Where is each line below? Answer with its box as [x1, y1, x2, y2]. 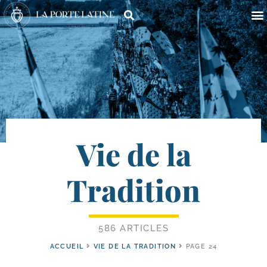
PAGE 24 [185, 243, 218, 250]
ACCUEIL [49, 243, 84, 250]
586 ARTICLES [98, 223, 169, 234]
